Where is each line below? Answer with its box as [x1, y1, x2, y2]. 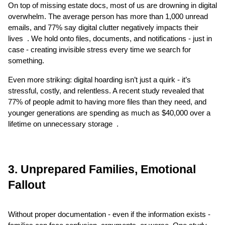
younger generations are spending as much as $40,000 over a [8, 108, 210, 117]
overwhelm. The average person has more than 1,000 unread [8, 12, 208, 21]
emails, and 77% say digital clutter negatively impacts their [8, 23, 198, 32]
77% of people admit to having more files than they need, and [8, 97, 206, 106]
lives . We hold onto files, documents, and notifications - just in [8, 34, 212, 43]
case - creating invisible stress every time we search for [8, 45, 191, 54]
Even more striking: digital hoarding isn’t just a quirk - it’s [8, 75, 191, 84]
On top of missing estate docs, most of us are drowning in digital [8, 1, 217, 10]
